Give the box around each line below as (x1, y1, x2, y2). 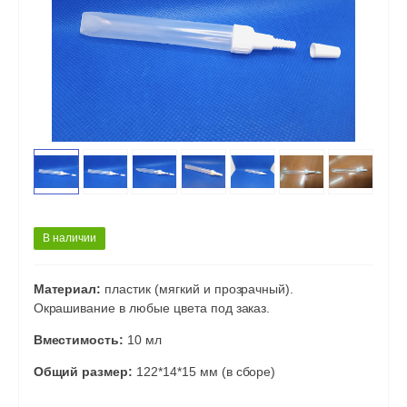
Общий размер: (33, 364, 134, 380)
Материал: (33, 282, 105, 297)
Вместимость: (33, 333, 124, 348)
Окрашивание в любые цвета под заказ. (33, 301, 271, 316)
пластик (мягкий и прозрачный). (104, 282, 294, 297)
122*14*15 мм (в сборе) (133, 364, 276, 380)
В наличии (42, 232, 96, 245)
